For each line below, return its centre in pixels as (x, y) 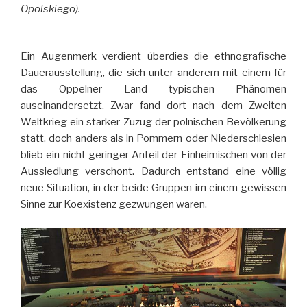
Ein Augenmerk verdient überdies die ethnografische (153, 57)
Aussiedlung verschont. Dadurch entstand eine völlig (153, 172)
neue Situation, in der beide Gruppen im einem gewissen (153, 188)
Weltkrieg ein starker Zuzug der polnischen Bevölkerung (153, 122)
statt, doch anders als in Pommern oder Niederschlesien (153, 139)
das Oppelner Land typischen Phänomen (153, 89)
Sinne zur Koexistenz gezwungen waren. (114, 205)
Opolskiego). (50, 9)
